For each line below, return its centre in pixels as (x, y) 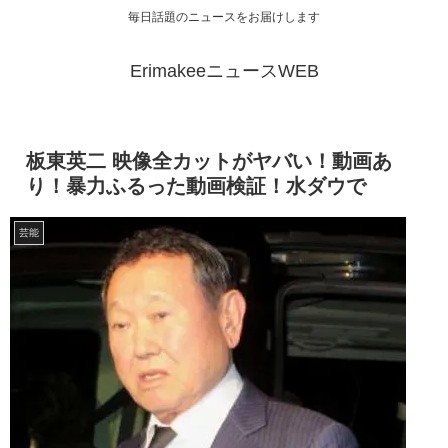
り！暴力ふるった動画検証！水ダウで (196, 186)
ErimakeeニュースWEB (224, 71)
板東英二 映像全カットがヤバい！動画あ (209, 161)
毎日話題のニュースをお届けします (224, 17)
